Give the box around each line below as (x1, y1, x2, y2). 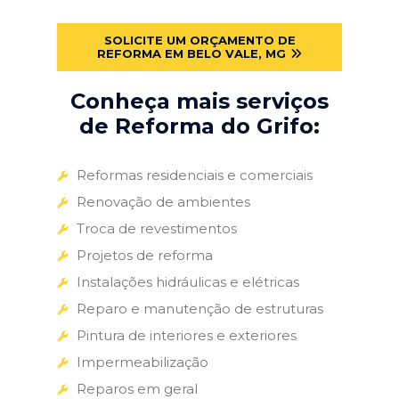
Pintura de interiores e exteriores (77, 326, 297, 344)
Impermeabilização (77, 353, 208, 370)
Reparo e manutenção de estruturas (77, 299, 323, 317)
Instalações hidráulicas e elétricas (77, 273, 299, 290)
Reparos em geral (77, 379, 198, 397)
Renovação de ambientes (77, 192, 250, 210)
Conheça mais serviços (70, 87, 329, 114)
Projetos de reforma (77, 246, 213, 264)
